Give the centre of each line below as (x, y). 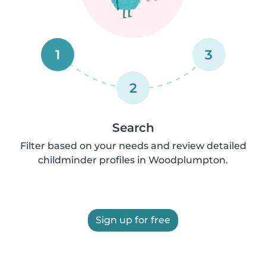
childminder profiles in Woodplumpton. (133, 160)
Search (133, 128)
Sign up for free (133, 220)
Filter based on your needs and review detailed (133, 146)
